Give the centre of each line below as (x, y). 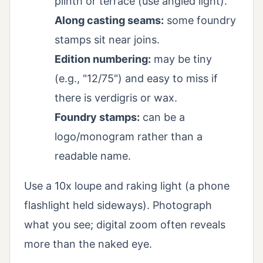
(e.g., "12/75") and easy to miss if (136, 78)
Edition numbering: (103, 59)
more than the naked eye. (88, 244)
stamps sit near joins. (107, 39)
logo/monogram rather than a (129, 136)
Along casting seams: (109, 20)
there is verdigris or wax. (116, 97)
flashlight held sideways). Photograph (118, 205)
